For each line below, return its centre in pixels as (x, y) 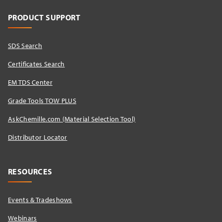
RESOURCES (30, 172)
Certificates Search (36, 64)
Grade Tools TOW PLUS (42, 101)
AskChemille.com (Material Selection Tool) (72, 119)
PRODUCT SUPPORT (44, 18)
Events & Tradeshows (40, 200)
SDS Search (25, 46)
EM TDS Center (30, 83)
